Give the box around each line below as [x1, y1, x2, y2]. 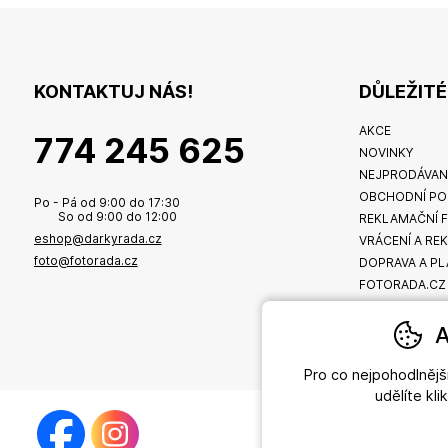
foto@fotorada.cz [33, 252, 138, 268]
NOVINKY [359, 144, 414, 160]
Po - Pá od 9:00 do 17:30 [33, 194, 180, 210]
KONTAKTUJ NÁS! [33, 80, 193, 102]
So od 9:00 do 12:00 [33, 208, 177, 224]
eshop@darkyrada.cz [33, 230, 162, 246]
